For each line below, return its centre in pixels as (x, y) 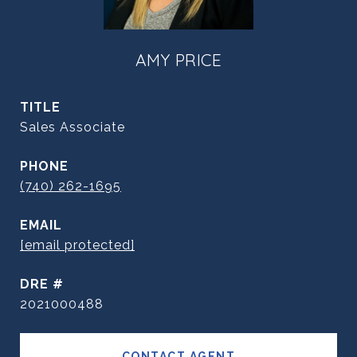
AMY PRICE (178, 60)
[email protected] (77, 245)
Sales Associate (73, 127)
